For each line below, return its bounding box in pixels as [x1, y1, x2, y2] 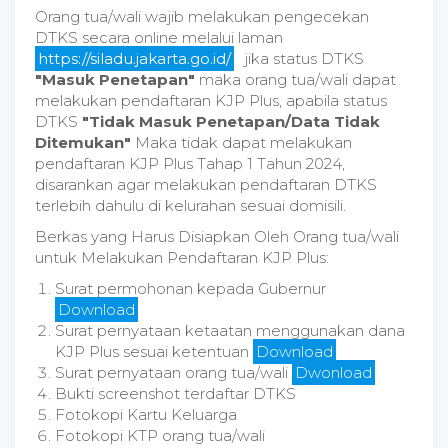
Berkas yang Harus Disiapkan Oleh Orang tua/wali [35, 227, 399, 246]
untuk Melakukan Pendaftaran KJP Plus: [35, 248, 329, 267]
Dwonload [295, 363, 372, 382]
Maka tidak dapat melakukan [135, 133, 352, 152]
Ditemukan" [35, 133, 135, 152]
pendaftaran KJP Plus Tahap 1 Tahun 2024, [35, 154, 345, 173]
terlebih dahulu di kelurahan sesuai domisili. [35, 196, 346, 215]
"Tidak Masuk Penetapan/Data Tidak [82, 112, 380, 131]
